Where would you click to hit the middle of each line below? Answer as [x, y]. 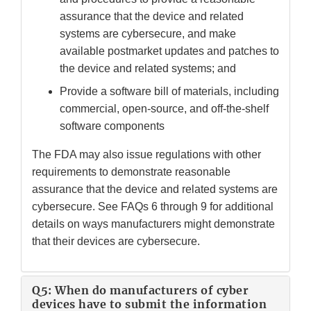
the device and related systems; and [148, 69]
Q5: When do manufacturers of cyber [140, 291]
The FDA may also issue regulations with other [146, 155]
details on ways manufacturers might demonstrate [153, 224]
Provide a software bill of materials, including [169, 92]
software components [112, 126]
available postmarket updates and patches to [169, 51]
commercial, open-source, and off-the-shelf [164, 109]
